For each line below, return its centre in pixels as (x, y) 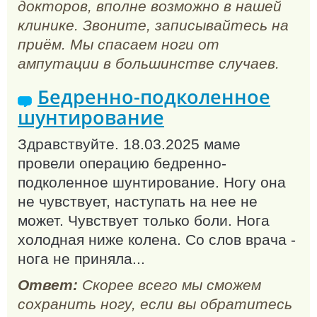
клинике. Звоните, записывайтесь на (153, 25)
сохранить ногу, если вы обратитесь (155, 304)
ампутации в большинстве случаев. (149, 63)
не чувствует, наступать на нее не (138, 202)
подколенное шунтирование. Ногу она (152, 183)
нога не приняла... (81, 259)
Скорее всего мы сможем (169, 284)
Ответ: (48, 284)
